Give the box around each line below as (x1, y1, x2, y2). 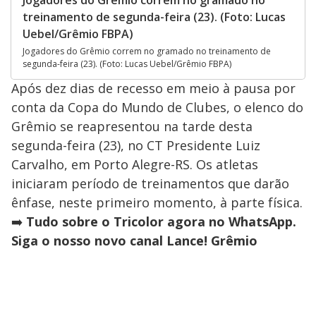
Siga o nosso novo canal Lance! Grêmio (11, 231, 257, 249)
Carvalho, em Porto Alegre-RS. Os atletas (11, 155, 258, 173)
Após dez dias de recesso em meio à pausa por (11, 79, 296, 97)
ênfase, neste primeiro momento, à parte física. (11, 193, 303, 211)
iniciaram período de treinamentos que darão (11, 174, 289, 192)
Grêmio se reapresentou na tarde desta (11, 117, 253, 135)
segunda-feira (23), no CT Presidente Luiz (11, 136, 260, 154)
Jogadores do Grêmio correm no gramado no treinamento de (23, 44, 271, 57)
